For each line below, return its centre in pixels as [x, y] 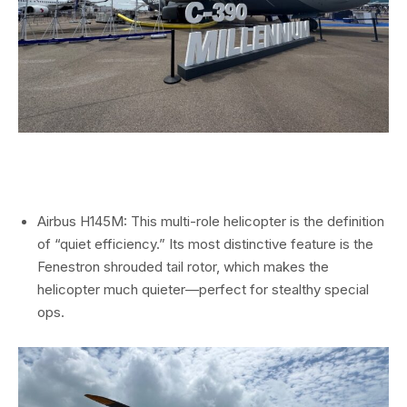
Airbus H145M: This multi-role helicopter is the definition [211, 221]
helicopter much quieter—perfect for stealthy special [203, 289]
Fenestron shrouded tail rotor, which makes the [183, 266]
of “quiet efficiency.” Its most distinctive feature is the [205, 243]
